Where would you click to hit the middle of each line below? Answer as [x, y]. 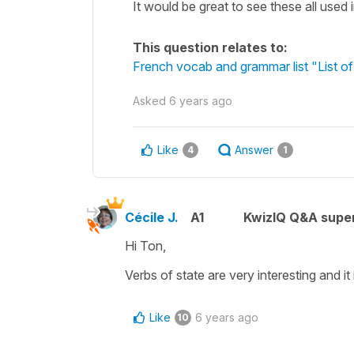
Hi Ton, [145, 245]
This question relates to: [210, 47]
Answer [254, 149]
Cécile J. [152, 217]
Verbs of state [166, 275]
